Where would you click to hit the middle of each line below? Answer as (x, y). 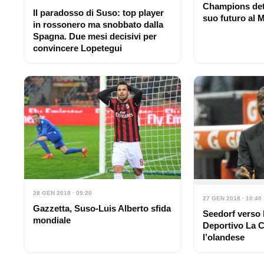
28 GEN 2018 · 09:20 (62, 193)
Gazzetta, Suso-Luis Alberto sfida (102, 209)
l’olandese (224, 237)
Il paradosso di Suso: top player (98, 13)
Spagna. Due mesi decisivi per (95, 37)
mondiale (52, 220)
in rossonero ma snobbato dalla (98, 25)
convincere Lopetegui (77, 48)
